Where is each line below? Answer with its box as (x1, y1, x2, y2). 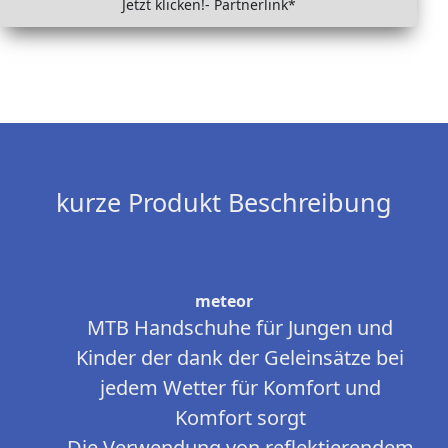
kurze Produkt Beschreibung (56, 185, 392, 219)
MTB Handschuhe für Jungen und (87, 314, 393, 341)
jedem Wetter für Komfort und (99, 374, 381, 401)
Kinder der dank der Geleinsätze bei (76, 344, 404, 371)
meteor (195, 290, 253, 312)
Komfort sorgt (174, 404, 306, 431)
